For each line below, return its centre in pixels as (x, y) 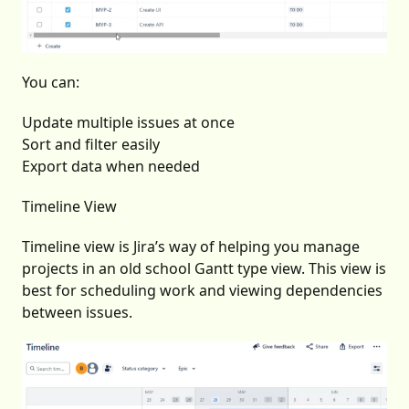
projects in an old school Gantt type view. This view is (204, 269)
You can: (51, 83)
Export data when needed (111, 167)
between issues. (77, 313)
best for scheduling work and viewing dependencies (202, 291)
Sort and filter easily (91, 145)
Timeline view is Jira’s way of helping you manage (191, 247)
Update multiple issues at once (128, 123)
